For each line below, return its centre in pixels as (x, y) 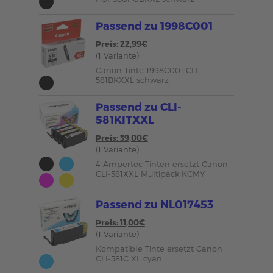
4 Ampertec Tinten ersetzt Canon (161, 164)
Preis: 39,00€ (122, 138)
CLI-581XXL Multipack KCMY (150, 174)
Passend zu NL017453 (154, 204)
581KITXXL (125, 119)
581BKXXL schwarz (132, 80)
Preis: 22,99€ (121, 44)
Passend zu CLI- (138, 106)
